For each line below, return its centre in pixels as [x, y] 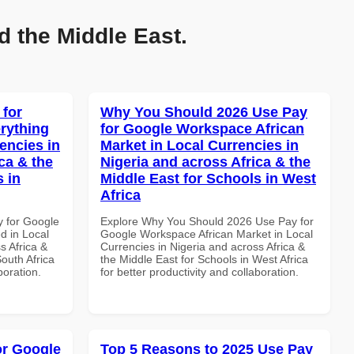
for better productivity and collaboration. [200, 271]
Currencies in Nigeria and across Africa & [203, 246]
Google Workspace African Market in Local [207, 233]
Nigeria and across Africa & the [205, 162]
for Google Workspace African [202, 128]
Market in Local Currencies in [200, 145]
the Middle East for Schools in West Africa [204, 259]
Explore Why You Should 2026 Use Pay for [207, 221]
